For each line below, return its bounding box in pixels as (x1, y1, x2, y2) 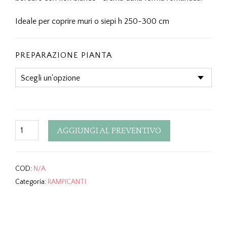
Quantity (15, 122, 41, 130)
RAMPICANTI (48, 178, 86, 186)
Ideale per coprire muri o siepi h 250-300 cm (15, 17, 169, 26)
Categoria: (15, 178, 48, 186)
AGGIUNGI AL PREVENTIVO (57, 126, 161, 135)
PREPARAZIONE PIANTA (15, 51, 112, 60)
